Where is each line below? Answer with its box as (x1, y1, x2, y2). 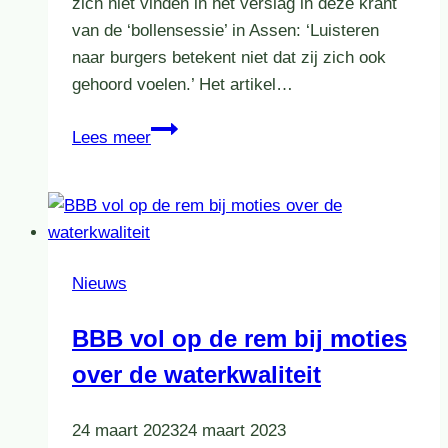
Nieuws (72, 274, 127, 294)
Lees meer (72, 128, 151, 148)
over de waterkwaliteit (72, 361, 321, 389)
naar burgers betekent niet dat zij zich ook (72, 48, 386, 68)
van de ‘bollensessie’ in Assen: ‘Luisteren (72, 21, 379, 41)
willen (150, 145, 192, 165)
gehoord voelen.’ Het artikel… (72, 75, 293, 95)
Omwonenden (150, 118, 252, 138)
